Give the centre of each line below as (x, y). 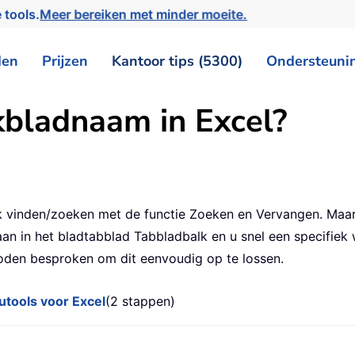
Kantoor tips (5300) (177, 61)
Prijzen (65, 61)
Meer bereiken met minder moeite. (147, 14)
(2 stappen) (140, 302)
